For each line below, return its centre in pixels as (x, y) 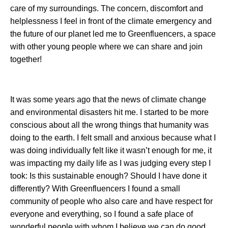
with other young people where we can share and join (106, 46)
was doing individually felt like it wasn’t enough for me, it (111, 150)
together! (26, 59)
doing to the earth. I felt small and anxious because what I (113, 137)
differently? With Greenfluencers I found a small (95, 188)
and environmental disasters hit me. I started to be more (109, 112)
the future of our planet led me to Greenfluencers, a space (113, 34)
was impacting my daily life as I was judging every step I (110, 163)
